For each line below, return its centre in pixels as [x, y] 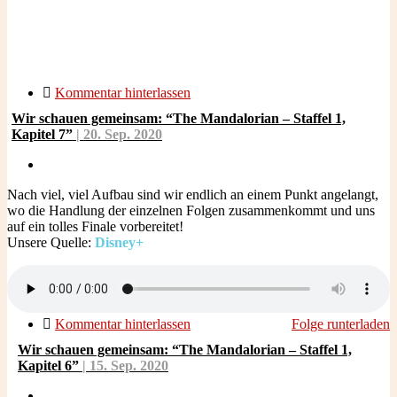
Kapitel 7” [44, 134]
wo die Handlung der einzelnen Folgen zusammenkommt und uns [191, 210]
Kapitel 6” [50, 366]
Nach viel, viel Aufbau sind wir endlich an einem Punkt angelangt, [193, 195]
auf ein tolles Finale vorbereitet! [95, 226]
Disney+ [119, 242]
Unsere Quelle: [51, 242]
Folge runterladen [341, 324]
